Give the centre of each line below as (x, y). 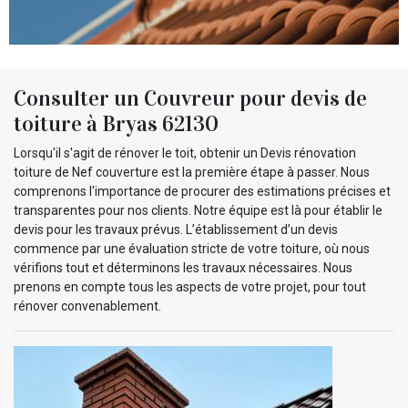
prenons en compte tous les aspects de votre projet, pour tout (190, 286)
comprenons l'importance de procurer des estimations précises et (202, 191)
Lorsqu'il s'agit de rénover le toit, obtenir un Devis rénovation (185, 153)
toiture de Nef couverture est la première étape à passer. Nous (192, 172)
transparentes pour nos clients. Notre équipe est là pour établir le (198, 210)
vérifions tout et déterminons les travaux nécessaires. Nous (183, 267)
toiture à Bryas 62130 (116, 123)
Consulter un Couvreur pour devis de (190, 98)
